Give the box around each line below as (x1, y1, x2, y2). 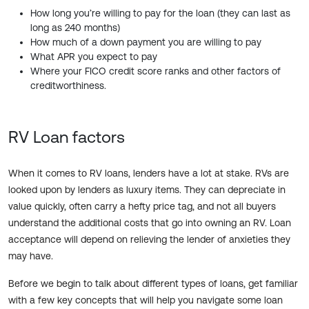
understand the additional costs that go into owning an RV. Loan (8, 217, 291, 229)
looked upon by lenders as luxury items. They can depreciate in (8, 184, 286, 196)
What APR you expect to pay (30, 51, 157, 63)
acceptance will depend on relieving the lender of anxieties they (8, 234, 290, 246)
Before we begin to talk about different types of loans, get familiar (8, 278, 298, 290)
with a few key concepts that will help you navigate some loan (8, 295, 283, 306)
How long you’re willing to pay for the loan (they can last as (30, 8, 290, 19)
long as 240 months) (30, 22, 120, 34)
